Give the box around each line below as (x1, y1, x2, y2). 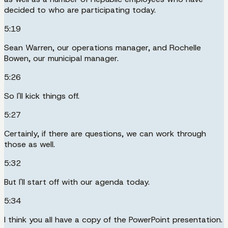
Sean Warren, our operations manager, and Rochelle (4, 42, 201, 53)
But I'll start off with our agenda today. (4, 176, 150, 187)
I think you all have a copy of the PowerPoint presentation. (4, 214, 222, 225)
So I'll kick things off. (4, 90, 79, 101)
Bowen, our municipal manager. (4, 52, 119, 64)
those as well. (4, 138, 55, 150)
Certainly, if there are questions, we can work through (4, 128, 206, 139)
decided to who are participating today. (4, 4, 156, 15)
